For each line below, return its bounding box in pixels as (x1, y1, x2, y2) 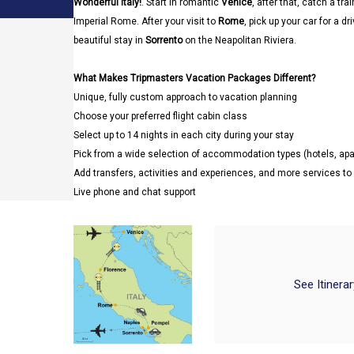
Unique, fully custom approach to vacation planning (73, 92, 297, 103)
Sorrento (145, 35, 183, 46)
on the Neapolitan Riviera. (183, 35, 296, 46)
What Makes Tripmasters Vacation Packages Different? (73, 73, 315, 84)
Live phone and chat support (73, 186, 196, 198)
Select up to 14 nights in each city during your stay (73, 130, 294, 141)
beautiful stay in (73, 35, 145, 46)
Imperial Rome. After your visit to (73, 16, 218, 27)
